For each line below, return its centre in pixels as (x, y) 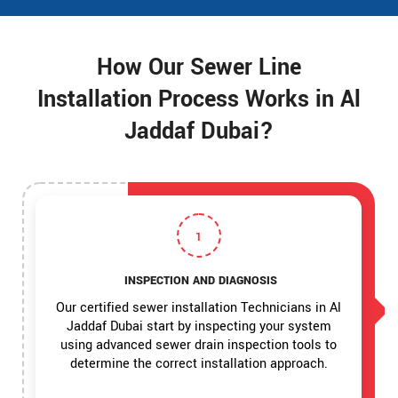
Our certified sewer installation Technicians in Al (199, 307)
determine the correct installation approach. (199, 363)
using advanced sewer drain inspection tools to (199, 345)
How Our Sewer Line (199, 67)
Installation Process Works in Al (199, 99)
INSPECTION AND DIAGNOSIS (199, 280)
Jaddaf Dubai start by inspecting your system (199, 326)
